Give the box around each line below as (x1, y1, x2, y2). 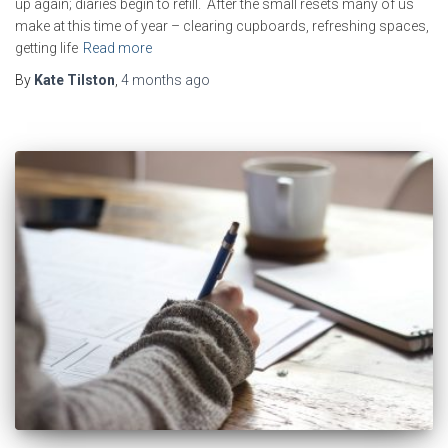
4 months (121, 72, 182, 89)
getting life (15, 40, 78, 57)
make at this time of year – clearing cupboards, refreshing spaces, (15, 18, 429, 35)
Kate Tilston (34, 72, 115, 89)
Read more (83, 40, 152, 57)
